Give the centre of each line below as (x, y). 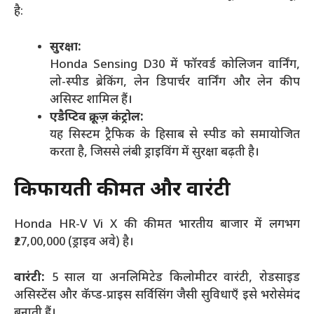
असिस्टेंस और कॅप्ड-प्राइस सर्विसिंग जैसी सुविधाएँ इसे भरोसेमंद (157, 295)
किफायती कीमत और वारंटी (122, 191)
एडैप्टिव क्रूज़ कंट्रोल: (97, 117)
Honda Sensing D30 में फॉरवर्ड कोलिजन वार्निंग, (175, 65)
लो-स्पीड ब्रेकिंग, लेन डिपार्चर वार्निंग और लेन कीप (175, 82)
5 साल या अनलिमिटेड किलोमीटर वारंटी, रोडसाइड (176, 278)
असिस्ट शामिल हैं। (91, 100)
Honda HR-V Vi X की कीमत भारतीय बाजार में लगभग (157, 225)
